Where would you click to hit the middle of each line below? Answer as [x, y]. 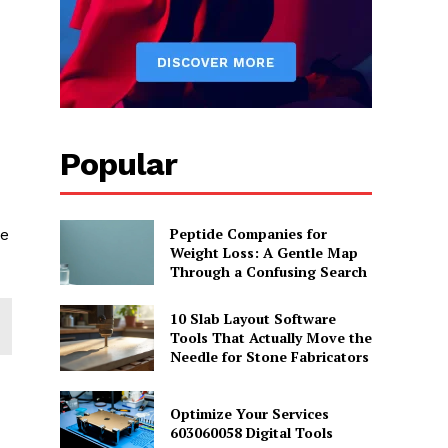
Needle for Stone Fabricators [269, 357]
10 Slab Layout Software [252, 319]
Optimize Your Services [249, 414]
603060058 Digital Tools [251, 433]
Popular [119, 163]
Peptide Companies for [248, 233]
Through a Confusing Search [268, 271]
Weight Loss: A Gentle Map [263, 252]
